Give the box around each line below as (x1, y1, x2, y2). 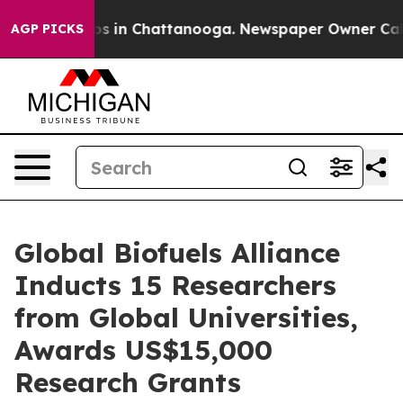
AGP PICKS (11, 21, 84, 37)
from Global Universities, (14, 300, 358, 335)
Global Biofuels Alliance (14, 236, 340, 270)
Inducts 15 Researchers (14, 268, 336, 302)
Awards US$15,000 (14, 333, 273, 367)
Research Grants (14, 365, 241, 399)
